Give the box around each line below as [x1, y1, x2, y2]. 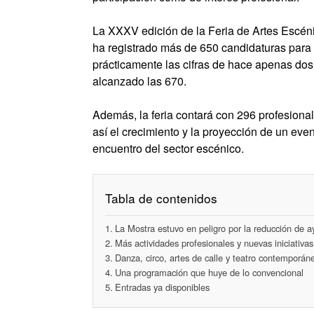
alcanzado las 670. [93, 72, 186, 89]
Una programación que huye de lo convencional [114, 266, 303, 280]
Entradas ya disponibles [114, 280, 210, 294]
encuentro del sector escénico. [93, 139, 244, 156]
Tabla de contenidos [105, 189, 218, 207]
